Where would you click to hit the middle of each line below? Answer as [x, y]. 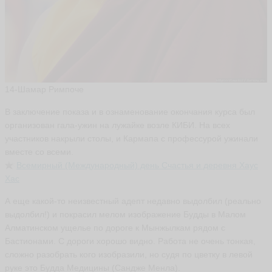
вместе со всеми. [39, 152]
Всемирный [39, 165]
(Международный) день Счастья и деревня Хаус [160, 165]
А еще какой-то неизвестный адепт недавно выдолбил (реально [133, 201]
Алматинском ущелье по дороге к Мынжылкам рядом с [115, 228]
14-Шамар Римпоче [44, 90]
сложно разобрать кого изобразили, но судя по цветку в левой [129, 255]
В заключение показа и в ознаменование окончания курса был [130, 112]
